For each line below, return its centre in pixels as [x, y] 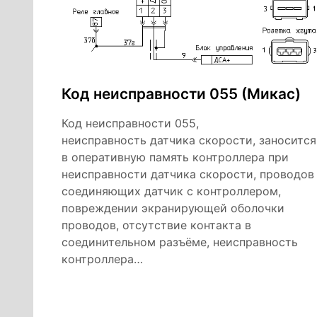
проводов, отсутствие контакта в [156, 225]
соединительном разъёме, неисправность [180, 242]
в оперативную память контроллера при [175, 157]
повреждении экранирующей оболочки [173, 208]
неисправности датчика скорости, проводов [188, 174]
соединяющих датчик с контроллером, [171, 191]
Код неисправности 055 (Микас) [181, 93]
